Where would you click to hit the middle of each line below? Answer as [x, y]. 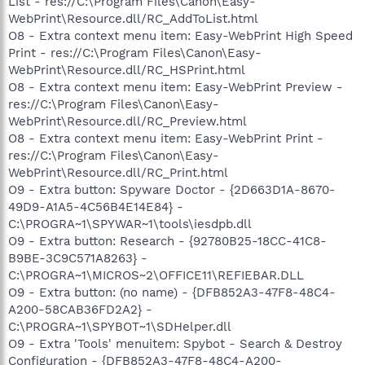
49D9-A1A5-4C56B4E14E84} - [96, 207]
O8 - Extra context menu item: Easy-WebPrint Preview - [176, 87]
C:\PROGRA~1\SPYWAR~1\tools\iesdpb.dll [130, 224]
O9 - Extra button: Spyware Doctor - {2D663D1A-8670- [172, 190]
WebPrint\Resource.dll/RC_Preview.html [128, 121]
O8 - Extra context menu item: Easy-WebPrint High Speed [180, 36]
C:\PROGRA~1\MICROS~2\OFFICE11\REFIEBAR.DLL [156, 275]
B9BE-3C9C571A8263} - [78, 258]
